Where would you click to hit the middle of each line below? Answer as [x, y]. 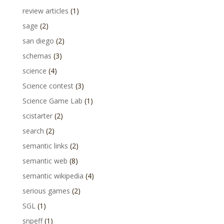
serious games [46, 191]
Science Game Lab [52, 101]
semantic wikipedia [53, 176]
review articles [45, 11]
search [33, 131]
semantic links [45, 146]
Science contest [48, 86]
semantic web [45, 161]
